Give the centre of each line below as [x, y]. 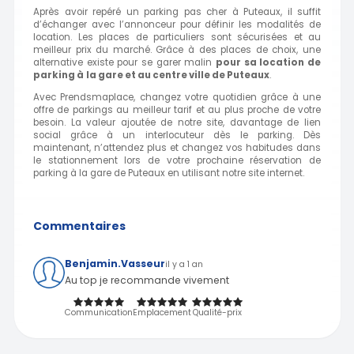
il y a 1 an [184, 264]
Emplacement [162, 313]
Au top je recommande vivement [147, 281]
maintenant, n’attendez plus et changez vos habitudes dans [177, 147]
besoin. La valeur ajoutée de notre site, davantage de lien [177, 122]
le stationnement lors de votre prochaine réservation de [177, 160]
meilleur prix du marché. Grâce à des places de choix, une [177, 49]
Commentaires [79, 226]
